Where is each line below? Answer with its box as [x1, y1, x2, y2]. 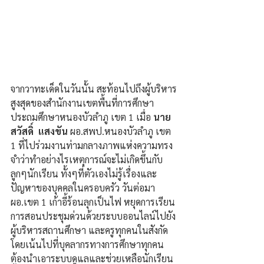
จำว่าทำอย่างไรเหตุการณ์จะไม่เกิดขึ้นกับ [11, 153, 163, 166]
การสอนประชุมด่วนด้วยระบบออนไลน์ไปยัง [11, 209, 176, 222]
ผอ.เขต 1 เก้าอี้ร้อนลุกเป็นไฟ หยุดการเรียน [11, 195, 175, 208]
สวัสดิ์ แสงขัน [11, 124, 70, 137]
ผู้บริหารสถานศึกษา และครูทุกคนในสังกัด [11, 223, 170, 236]
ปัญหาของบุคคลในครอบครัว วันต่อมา [11, 181, 157, 194]
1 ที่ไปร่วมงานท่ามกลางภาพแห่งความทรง [11, 138, 173, 151]
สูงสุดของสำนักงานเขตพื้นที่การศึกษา [11, 96, 154, 109]
